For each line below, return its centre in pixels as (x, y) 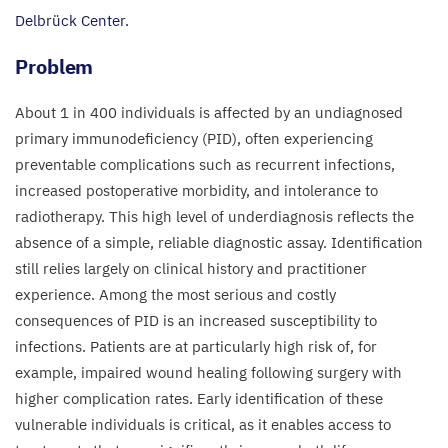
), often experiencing (302, 138)
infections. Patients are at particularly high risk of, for (196, 346)
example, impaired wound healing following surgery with (208, 372)
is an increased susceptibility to (268, 320)
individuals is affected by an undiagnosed (260, 112)
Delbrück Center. (72, 20)
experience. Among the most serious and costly (175, 294)
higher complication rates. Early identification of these (199, 398)
